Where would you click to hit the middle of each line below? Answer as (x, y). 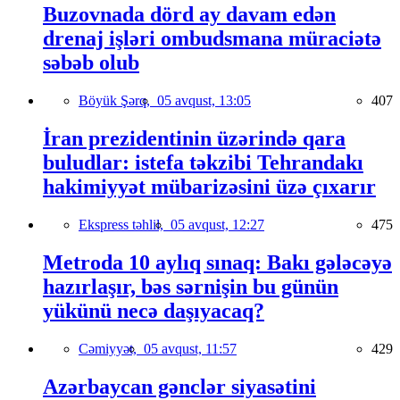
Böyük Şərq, (118, 101)
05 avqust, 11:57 (190, 348)
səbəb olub (91, 63)
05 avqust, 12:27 (217, 224)
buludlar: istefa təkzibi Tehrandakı (203, 163)
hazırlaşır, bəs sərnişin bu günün (191, 286)
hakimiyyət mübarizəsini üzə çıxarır (209, 187)
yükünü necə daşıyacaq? (154, 310)
